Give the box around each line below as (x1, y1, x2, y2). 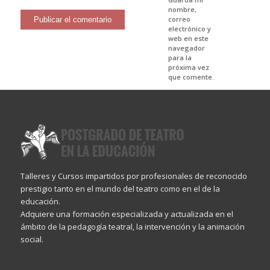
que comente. (168, 72, 214, 82)
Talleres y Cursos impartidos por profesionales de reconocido (20, 171, 247, 182)
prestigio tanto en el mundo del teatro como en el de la (20, 183, 220, 195)
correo (168, 14, 190, 24)
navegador (168, 43, 205, 53)
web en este (168, 34, 209, 43)
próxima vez (168, 63, 209, 72)
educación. (20, 196, 60, 207)
